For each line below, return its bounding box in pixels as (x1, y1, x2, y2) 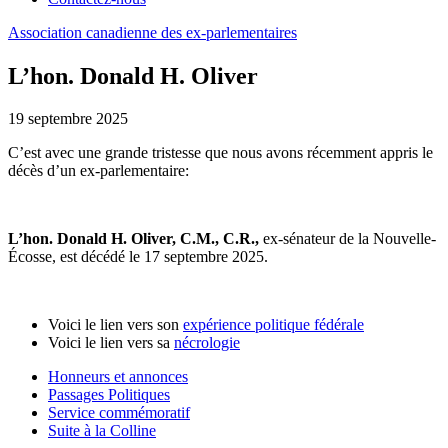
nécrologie (174, 333, 240, 351)
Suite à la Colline (48, 421, 156, 439)
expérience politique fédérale (183, 315, 364, 333)
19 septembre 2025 (8, 109, 128, 127)
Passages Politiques (48, 385, 170, 403)
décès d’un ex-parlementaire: (8, 161, 189, 179)
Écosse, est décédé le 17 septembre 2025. (8, 247, 268, 265)
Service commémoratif (48, 403, 190, 421)
